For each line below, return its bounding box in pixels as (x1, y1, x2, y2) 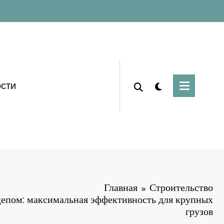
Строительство (149, 180, 213, 195)
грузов (185, 204, 213, 219)
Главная (104, 180, 137, 195)
